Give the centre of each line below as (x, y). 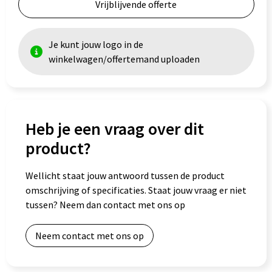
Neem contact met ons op (89, 236)
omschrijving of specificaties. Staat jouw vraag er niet (136, 190)
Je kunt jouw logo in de (96, 44)
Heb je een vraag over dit (114, 129)
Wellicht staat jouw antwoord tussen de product (125, 175)
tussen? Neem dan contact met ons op (105, 205)
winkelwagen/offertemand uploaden (124, 59)
